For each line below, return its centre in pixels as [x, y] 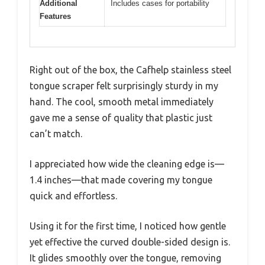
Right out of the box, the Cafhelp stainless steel [130, 70]
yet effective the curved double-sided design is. [130, 242]
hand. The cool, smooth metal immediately [122, 102]
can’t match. [56, 134]
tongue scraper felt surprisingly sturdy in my [124, 86]
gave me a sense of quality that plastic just [121, 118]
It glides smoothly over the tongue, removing [125, 258]
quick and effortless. [73, 196]
